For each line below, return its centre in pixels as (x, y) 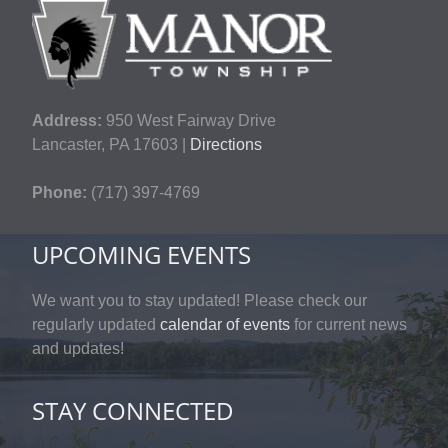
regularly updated (96, 325)
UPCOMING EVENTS (141, 255)
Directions (226, 145)
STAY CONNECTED (133, 410)
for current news (348, 325)
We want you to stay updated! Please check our (199, 301)
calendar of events (225, 325)
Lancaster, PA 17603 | (111, 145)
